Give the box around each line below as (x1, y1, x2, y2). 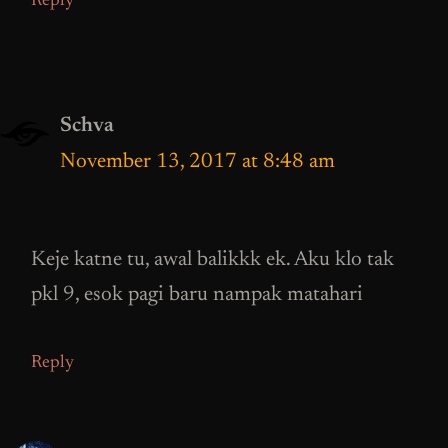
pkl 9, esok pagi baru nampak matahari (31, 285, 363, 307)
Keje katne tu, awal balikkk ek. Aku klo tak (31, 250, 394, 272)
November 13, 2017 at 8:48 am (60, 151, 335, 173)
